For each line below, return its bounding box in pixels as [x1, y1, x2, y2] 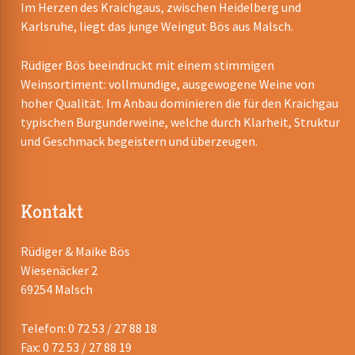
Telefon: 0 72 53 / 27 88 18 [21, 320, 158, 337]
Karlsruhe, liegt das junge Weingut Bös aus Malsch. [21, 18, 294, 35]
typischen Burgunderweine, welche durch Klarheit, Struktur [21, 114, 341, 131]
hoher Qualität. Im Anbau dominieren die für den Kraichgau [21, 95, 339, 112]
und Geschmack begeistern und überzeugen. [21, 133, 258, 150]
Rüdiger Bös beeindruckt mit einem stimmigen [21, 57, 275, 74]
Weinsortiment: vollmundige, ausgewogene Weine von [21, 76, 315, 93]
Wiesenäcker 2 [21, 262, 98, 279]
